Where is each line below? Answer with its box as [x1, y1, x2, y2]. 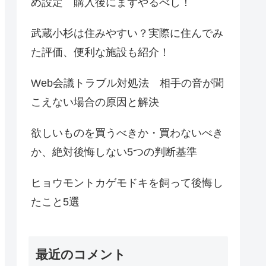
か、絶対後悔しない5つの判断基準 [31, 145, 197, 158]
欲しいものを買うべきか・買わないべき [31, 126, 223, 139]
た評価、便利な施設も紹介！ [31, 46, 170, 58]
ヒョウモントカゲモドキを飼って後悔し [31, 176, 223, 189]
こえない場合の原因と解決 [31, 96, 159, 108]
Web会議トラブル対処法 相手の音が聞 [31, 77, 224, 89]
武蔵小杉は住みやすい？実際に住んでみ [31, 27, 223, 39]
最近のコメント [36, 248, 126, 262]
